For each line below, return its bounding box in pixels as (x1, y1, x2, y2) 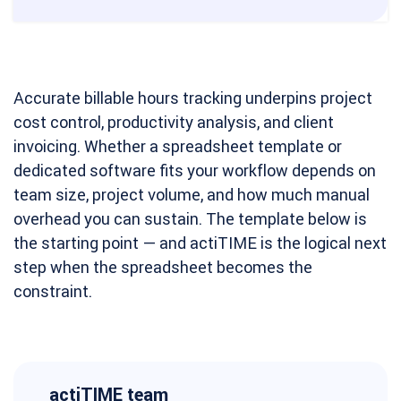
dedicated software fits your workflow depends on (13, 160, 376, 181)
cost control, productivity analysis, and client (13, 112, 334, 132)
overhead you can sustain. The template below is (13, 209, 367, 229)
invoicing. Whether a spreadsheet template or (13, 136, 342, 157)
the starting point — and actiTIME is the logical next (13, 233, 387, 253)
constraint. (13, 281, 92, 302)
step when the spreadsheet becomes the (13, 257, 312, 277)
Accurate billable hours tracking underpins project (13, 88, 372, 108)
